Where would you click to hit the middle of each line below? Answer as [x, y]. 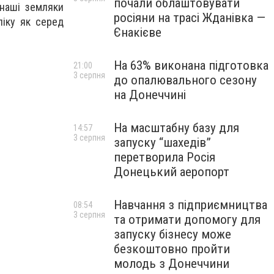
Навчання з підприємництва [191, 205]
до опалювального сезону [185, 80]
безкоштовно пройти [172, 249]
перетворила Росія [165, 157]
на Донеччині [150, 95]
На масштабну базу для [176, 128]
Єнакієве [138, 32]
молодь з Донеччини [172, 264]
